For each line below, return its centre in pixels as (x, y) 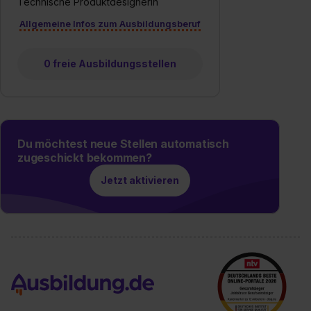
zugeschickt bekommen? (85, 157)
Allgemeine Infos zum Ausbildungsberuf (110, 23)
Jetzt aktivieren (140, 180)
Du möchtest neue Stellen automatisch (123, 143)
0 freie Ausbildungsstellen (110, 63)
